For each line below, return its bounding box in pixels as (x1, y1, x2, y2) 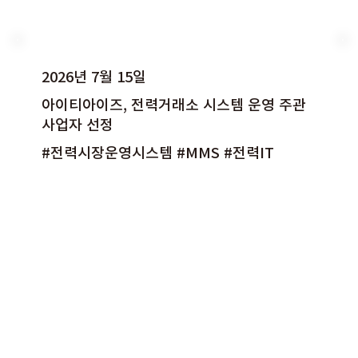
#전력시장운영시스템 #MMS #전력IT (42, 141, 275, 164)
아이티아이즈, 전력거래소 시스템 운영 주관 (42, 93, 307, 115)
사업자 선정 (42, 113, 114, 135)
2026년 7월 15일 (42, 65, 147, 87)
